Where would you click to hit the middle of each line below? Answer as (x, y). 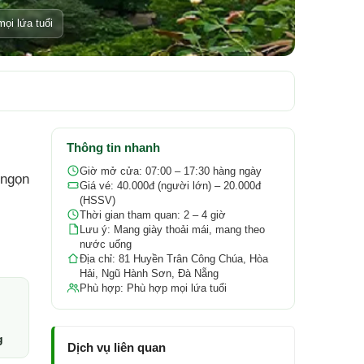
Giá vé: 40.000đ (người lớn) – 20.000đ (171, 186)
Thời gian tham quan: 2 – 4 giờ (153, 215)
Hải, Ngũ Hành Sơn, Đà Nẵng (149, 273)
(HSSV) (98, 200)
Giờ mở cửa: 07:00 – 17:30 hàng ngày (171, 171)
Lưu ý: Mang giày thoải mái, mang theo (173, 230)
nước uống (106, 244)
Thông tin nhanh (114, 147)
